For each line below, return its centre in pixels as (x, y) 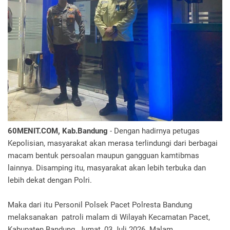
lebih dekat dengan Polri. (50, 180)
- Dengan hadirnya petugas (154, 131)
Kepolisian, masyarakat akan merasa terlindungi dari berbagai (113, 143)
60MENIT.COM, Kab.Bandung (58, 131)
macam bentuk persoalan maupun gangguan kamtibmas (103, 156)
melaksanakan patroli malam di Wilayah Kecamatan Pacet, (109, 217)
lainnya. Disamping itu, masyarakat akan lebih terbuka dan (107, 168)
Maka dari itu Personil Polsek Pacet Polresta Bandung (100, 205)
